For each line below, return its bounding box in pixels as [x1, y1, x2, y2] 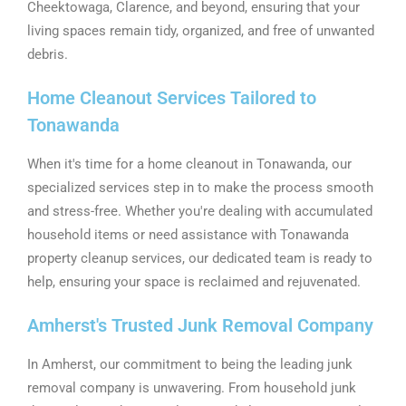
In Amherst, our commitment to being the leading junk [27, 356, 353, 372]
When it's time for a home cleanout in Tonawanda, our [27, 156, 352, 172]
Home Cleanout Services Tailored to [27, 87, 316, 109]
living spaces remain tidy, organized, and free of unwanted [27, 23, 374, 39]
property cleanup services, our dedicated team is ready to [27, 250, 372, 266]
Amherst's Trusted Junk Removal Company [27, 314, 373, 336]
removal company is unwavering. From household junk [27, 380, 356, 396]
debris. [27, 46, 68, 63]
